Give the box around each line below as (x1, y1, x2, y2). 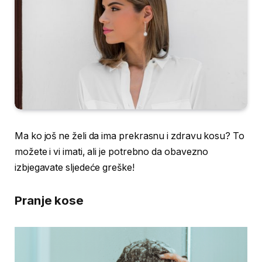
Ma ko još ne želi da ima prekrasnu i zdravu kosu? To (15, 130, 244, 142)
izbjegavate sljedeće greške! (15, 162, 135, 174)
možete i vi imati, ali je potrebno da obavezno (15, 146, 209, 158)
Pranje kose (15, 192, 84, 208)
